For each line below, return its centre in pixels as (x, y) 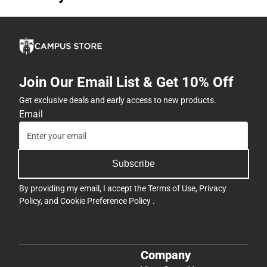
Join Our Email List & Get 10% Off (126, 83)
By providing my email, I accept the (83, 189)
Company (166, 255)
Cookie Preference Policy (106, 201)
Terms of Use (172, 189)
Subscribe (133, 164)
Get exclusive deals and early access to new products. (118, 100)
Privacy (213, 189)
